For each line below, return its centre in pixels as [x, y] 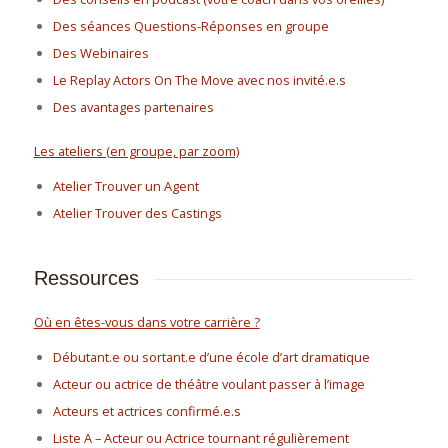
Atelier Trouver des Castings [138, 212]
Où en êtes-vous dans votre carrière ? [146, 322]
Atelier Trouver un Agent [126, 185]
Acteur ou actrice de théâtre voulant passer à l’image [209, 383]
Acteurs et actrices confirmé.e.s [147, 410]
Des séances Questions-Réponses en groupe [191, 25]
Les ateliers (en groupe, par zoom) [136, 150]
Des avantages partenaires [134, 106]
